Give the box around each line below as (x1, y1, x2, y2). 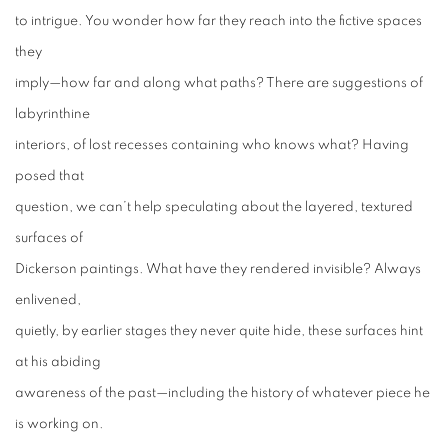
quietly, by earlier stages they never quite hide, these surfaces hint (15, 324, 423, 338)
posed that (15, 169, 84, 183)
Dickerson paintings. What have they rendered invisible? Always (15, 262, 421, 276)
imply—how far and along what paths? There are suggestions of (15, 76, 423, 90)
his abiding (31, 355, 101, 369)
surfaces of (15, 231, 83, 245)
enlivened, (15, 293, 81, 307)
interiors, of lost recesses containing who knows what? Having (15, 138, 409, 152)
